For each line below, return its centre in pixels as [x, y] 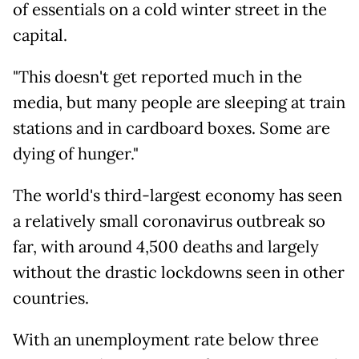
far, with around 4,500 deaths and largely [166, 246]
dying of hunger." [76, 153]
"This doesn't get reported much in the [157, 77]
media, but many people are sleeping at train [179, 102]
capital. [40, 35]
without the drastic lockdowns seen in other [179, 272]
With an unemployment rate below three [166, 339]
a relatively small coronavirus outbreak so [169, 221]
